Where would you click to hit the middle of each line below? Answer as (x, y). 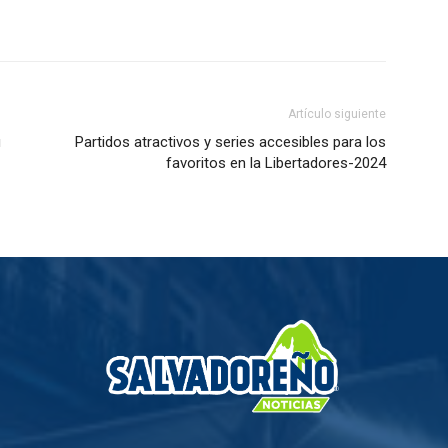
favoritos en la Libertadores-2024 (276, 162)
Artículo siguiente (337, 113)
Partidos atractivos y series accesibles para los (230, 141)
